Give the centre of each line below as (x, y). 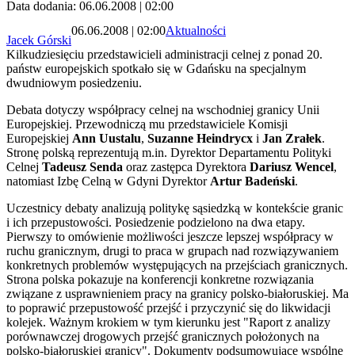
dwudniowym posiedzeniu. (74, 83)
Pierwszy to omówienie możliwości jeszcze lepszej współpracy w (170, 237)
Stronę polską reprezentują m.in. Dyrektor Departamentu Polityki (169, 153)
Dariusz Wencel (292, 167)
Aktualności (196, 30)
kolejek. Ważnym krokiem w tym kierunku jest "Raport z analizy (168, 323)
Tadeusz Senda (82, 167)
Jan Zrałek (292, 139)
